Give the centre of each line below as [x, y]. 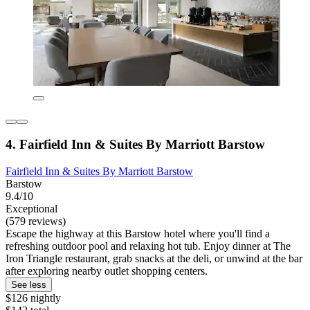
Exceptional [31, 209]
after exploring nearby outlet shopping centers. [107, 271]
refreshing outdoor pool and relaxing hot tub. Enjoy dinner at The [148, 246]
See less [29, 285]
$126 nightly [33, 298]
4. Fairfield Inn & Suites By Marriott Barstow [135, 145]
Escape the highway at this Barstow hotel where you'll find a [138, 234]
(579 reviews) [36, 221]
